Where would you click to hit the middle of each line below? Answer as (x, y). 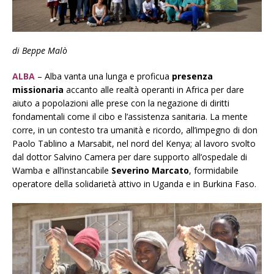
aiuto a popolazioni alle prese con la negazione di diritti (121, 103)
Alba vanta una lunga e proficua (108, 76)
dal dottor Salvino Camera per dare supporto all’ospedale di (130, 157)
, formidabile (214, 171)
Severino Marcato (150, 171)
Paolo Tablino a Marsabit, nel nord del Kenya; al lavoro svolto (134, 144)
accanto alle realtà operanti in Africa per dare (154, 90)
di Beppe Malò (40, 51)
